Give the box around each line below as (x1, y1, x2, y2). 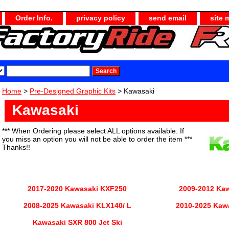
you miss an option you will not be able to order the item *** (2, 135, 192, 143)
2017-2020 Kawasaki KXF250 (28, 185, 127, 193)
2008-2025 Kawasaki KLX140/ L (23, 201, 131, 210)
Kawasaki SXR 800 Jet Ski (33, 218, 122, 226)
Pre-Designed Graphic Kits (30, 87, 116, 95)
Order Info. (15, 14, 53, 22)
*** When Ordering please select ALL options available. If (2, 127, 184, 135)
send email (149, 14, 187, 22)
